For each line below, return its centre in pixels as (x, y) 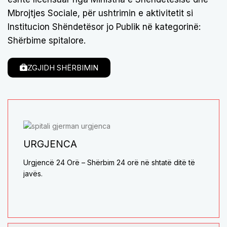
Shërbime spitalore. (47, 41)
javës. (33, 174)
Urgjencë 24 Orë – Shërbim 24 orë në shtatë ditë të (109, 163)
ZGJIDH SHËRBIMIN (63, 68)
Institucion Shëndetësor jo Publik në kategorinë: (104, 27)
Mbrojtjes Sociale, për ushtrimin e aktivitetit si (101, 13)
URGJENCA (50, 144)
